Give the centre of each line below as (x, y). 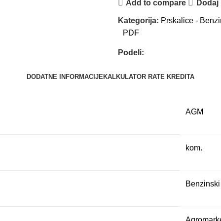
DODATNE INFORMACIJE (65, 76)
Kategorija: (138, 21)
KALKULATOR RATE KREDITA (149, 76)
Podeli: (131, 53)
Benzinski (203, 184)
